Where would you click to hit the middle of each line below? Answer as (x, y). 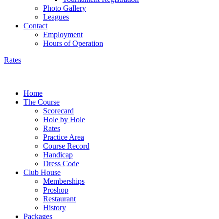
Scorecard (58, 111)
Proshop (56, 190)
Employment (63, 34)
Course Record (66, 146)
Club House (42, 172)
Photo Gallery (65, 8)
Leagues (56, 17)
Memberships (64, 181)
